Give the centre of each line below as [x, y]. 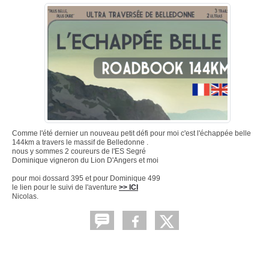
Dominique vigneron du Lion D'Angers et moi [85, 160]
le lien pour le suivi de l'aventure [65, 187]
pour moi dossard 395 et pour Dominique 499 [86, 178]
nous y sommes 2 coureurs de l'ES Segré [79, 151]
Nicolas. [25, 196]
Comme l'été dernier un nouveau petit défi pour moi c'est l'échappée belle [131, 133]
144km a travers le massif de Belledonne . [80, 142]
